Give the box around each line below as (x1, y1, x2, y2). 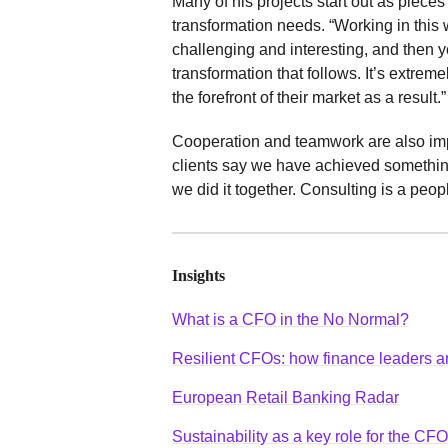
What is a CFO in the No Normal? (172, 310, 409, 328)
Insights (172, 266, 225, 284)
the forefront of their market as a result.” (172, 88, 446, 106)
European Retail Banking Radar (172, 388, 399, 406)
